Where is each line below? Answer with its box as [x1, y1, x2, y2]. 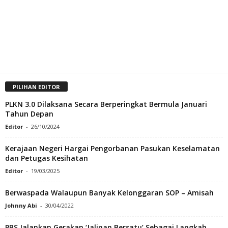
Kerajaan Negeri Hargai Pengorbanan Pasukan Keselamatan [5, 144, 220, 154]
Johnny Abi [5, 202, 37, 210]
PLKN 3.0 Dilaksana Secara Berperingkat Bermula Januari [5, 99, 207, 109]
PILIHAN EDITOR [13, 83, 60, 91]
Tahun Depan [5, 109, 53, 119]
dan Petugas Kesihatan [5, 153, 88, 163]
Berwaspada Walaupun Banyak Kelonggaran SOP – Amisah [5, 188, 214, 198]
